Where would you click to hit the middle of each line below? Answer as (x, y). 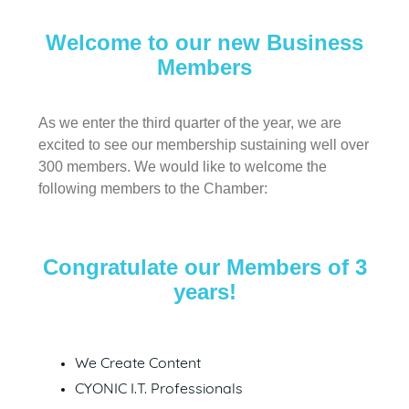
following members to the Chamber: (153, 188)
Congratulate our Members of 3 (204, 267)
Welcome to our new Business (204, 42)
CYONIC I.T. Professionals (159, 389)
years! (204, 291)
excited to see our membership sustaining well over (204, 144)
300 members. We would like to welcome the (183, 166)
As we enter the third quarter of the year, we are (190, 122)
